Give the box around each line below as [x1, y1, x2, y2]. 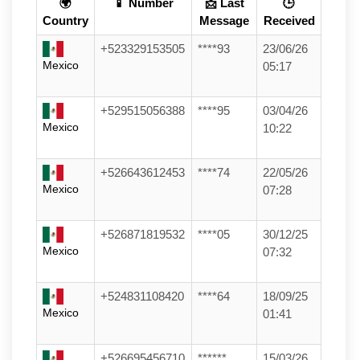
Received [263, 14, 315, 27]
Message [199, 14, 249, 27]
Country [43, 14, 88, 27]
